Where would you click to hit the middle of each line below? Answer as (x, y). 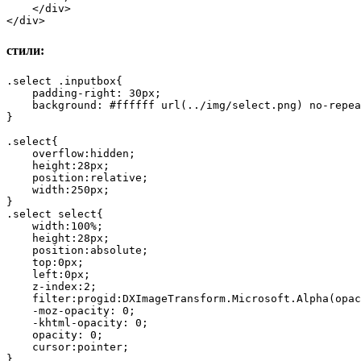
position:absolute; (77, 251)
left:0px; (48, 275)
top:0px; (45, 263)
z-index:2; (52, 287)
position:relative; (77, 178)
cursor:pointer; (68, 347)
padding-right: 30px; (84, 93)
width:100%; (55, 226)
